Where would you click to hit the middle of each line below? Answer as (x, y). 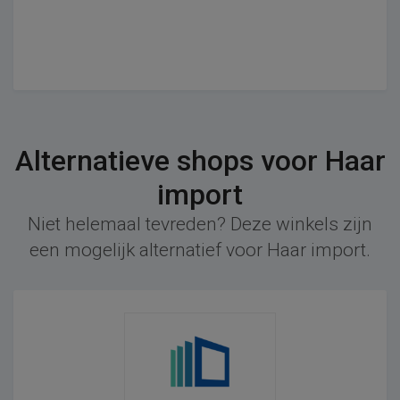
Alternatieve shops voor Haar (200, 160)
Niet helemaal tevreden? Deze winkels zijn (200, 224)
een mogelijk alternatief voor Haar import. (200, 250)
